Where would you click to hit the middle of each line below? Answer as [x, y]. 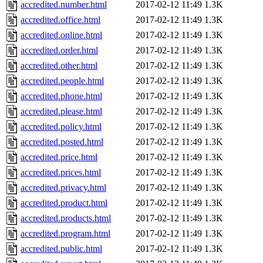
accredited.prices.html [61, 173]
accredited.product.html [64, 203]
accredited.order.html [59, 50]
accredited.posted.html [62, 142]
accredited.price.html [59, 157]
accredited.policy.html [61, 127]
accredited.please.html [61, 112]
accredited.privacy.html [63, 188]
